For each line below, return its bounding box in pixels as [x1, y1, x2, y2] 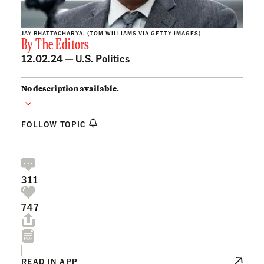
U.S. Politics [75, 51, 130, 65]
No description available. [21, 82, 119, 94]
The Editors [35, 38, 90, 53]
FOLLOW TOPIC [21, 118, 89, 129]
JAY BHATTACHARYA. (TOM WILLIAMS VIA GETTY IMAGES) [21, 29, 201, 37]
